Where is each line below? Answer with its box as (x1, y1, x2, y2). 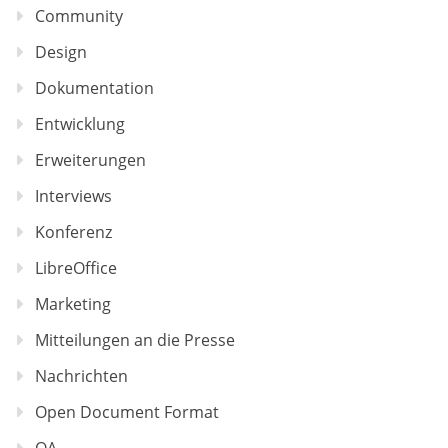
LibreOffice (35, 257, 117, 280)
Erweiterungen (35, 149, 146, 172)
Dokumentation (35, 77, 154, 100)
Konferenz (35, 221, 112, 244)
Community (35, 5, 123, 28)
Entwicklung (35, 113, 125, 136)
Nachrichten (35, 365, 128, 388)
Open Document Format (35, 401, 219, 424)
